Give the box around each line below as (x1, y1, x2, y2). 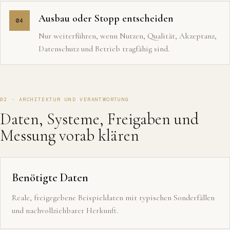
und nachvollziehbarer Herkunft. (12, 205, 118, 216)
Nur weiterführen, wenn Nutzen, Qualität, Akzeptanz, (39, 31, 217, 41)
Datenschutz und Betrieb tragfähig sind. (39, 44, 169, 54)
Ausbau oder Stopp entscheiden (39, 12, 174, 25)
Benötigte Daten (12, 171, 88, 184)
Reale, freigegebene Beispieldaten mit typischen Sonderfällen (12, 193, 215, 203)
